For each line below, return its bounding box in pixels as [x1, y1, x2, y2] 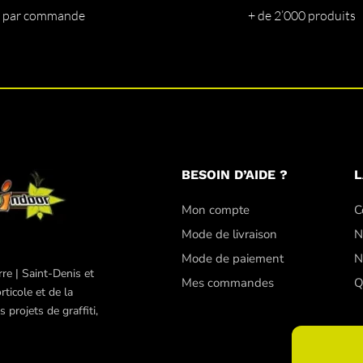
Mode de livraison [181, 225, 277, 242]
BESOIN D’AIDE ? [181, 166, 288, 182]
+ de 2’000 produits [248, 6, 357, 23]
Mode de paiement [181, 250, 284, 267]
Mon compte [181, 201, 250, 218]
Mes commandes [181, 274, 274, 291]
